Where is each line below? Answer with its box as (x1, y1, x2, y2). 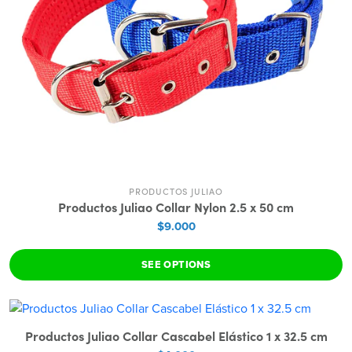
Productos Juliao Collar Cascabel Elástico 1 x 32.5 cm (24, 327, 328, 345)
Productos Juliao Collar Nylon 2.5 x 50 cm (58, 198, 294, 216)
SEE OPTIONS (141, 257, 211, 273)
